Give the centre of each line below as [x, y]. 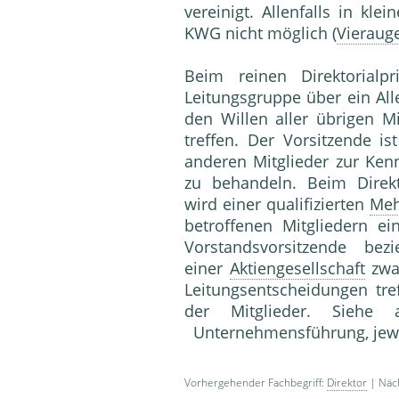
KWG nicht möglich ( [261, 33]
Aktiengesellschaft [297, 269]
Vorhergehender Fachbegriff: [256, 383]
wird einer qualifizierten [277, 204]
